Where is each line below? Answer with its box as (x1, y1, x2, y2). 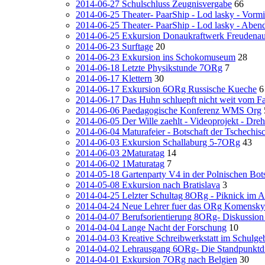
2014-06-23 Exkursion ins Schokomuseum (76, 52, 235, 62)
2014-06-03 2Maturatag (76, 148, 164, 158)
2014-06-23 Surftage (76, 41, 153, 51)
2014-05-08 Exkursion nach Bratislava (76, 180, 220, 190)
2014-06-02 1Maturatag (76, 159, 164, 169)
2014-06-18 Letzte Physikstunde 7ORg (76, 63, 222, 73)
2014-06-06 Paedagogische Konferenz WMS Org (76, 105, 261, 115)
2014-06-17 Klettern (76, 73, 152, 83)
